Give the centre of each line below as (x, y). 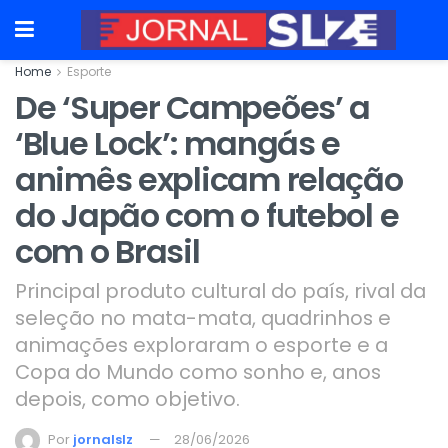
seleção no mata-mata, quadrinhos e (203, 317)
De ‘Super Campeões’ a (193, 107)
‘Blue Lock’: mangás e (178, 143)
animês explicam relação (209, 179)
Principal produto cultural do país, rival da (220, 290)
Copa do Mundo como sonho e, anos (198, 371)
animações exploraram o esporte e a (201, 344)
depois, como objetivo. (127, 398)
